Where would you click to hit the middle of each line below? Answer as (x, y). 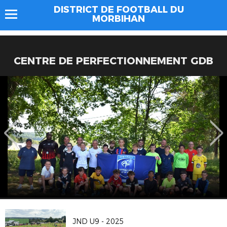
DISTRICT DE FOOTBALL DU (119, 10)
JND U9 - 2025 (99, 221)
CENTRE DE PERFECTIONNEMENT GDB (113, 61)
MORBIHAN (119, 19)
